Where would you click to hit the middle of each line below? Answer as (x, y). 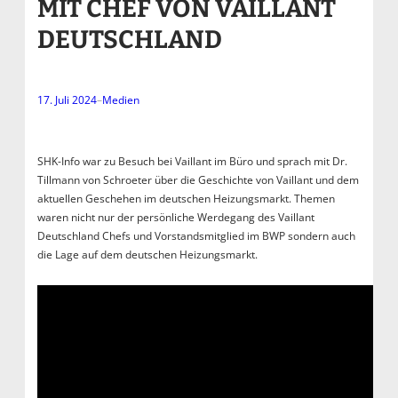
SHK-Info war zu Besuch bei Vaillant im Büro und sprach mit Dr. (192, 161)
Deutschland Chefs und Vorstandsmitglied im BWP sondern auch (196, 235)
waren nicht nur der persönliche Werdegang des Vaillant (175, 217)
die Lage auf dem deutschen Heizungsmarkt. (148, 254)
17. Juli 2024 (67, 99)
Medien (120, 99)
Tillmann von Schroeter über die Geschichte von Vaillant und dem (198, 179)
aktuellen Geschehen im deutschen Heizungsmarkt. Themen (186, 198)
